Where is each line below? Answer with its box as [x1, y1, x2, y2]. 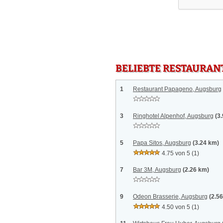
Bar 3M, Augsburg [133, 166, 181, 173]
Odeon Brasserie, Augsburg [133, 193, 208, 200]
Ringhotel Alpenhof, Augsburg [133, 112, 214, 119]
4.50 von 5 [162, 204, 190, 211]
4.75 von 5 [162, 150, 190, 157]
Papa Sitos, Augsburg [133, 139, 191, 146]
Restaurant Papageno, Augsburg [133, 86, 222, 93]
